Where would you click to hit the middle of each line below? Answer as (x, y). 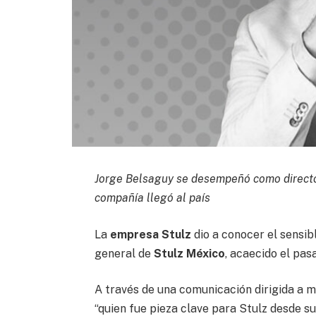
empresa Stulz (151, 234)
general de (124, 253)
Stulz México (190, 253)
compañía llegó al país (153, 197)
